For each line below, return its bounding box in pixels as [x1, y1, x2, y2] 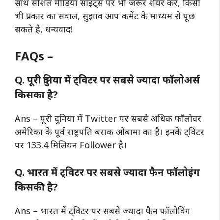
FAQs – [15, 47, 53, 64]
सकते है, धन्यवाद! [15, 23, 73, 35]
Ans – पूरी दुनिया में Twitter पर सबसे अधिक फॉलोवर [15, 112, 201, 124]
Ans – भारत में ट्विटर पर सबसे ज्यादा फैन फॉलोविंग [15, 204, 190, 217]
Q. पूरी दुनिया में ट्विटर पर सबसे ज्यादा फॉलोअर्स [15, 73, 200, 86]
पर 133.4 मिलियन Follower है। [15, 138, 127, 151]
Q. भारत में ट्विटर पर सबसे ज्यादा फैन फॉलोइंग [15, 165, 200, 179]
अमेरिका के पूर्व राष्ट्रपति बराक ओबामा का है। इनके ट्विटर [15, 125, 204, 137]
